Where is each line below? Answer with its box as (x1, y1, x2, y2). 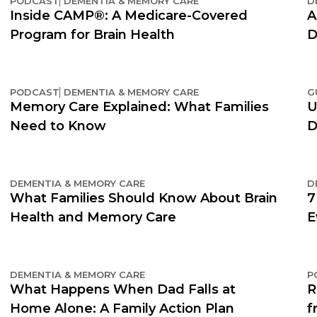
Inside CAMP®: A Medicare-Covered (10, 7, 248, 23)
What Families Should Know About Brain (10, 190, 277, 206)
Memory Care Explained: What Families (10, 98, 269, 115)
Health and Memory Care (10, 209, 176, 225)
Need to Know (10, 117, 106, 134)
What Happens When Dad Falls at (10, 281, 236, 297)
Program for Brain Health (10, 26, 175, 42)
